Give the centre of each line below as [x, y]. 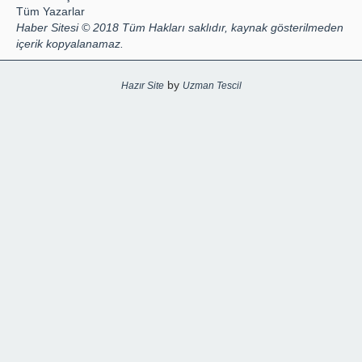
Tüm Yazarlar [51, 11]
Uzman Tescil [212, 85]
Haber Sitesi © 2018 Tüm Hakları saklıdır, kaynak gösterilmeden [180, 27]
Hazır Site [142, 85]
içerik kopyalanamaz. [70, 43]
